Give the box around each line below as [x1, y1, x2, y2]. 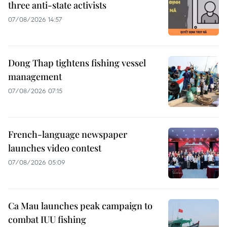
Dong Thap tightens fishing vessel [8, 57, 146, 69]
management [8, 70, 62, 83]
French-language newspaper [8, 128, 127, 141]
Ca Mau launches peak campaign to [8, 200, 153, 212]
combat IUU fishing [8, 213, 86, 226]
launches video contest [8, 142, 101, 155]
